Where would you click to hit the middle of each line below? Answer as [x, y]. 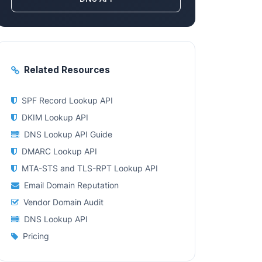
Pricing [36, 236]
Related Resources [67, 70]
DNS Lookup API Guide [68, 134]
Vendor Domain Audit [63, 202]
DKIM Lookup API [55, 117]
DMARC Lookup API [59, 151]
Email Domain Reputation [71, 185]
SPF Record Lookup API [67, 100]
